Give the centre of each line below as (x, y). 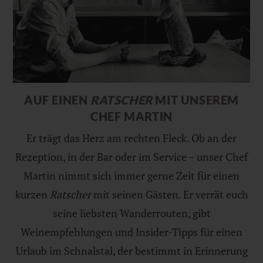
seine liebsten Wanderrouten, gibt (131, 213)
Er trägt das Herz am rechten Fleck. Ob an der (131, 138)
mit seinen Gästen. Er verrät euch (169, 194)
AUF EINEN (57, 100)
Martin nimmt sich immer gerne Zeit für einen (131, 175)
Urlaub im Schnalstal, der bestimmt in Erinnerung (131, 250)
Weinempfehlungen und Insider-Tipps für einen (131, 232)
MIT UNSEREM (197, 100)
